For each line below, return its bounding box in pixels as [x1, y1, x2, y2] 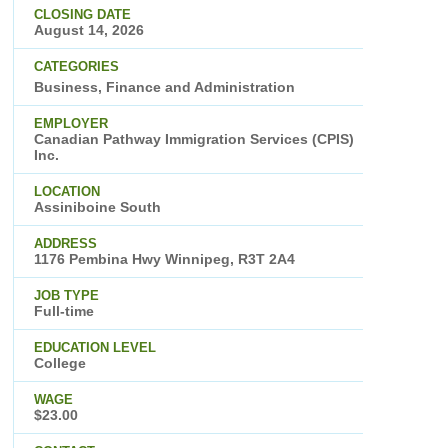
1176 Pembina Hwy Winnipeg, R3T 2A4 [33, 251, 295, 268]
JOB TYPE [33, 288, 99, 304]
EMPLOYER [33, 116, 108, 132]
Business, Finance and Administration [33, 79, 295, 96]
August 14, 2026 [33, 22, 144, 39]
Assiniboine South [33, 199, 161, 216]
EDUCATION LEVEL [33, 340, 156, 356]
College [33, 355, 86, 372]
